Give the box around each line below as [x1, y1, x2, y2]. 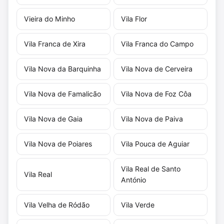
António [121, 175, 146, 184]
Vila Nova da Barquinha [24, 64, 101, 73]
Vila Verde [121, 200, 154, 209]
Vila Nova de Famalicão [24, 89, 101, 98]
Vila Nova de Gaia [24, 114, 82, 123]
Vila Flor [121, 14, 147, 23]
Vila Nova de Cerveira [121, 64, 192, 73]
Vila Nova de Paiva [121, 114, 183, 123]
